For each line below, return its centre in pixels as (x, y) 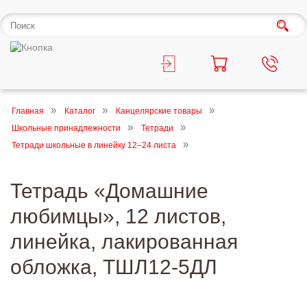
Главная (28, 111)
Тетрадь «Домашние (109, 191)
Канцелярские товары (159, 111)
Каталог (80, 111)
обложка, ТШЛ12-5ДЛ (114, 267)
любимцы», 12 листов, (118, 216)
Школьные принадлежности (66, 128)
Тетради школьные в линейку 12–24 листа (94, 145)
